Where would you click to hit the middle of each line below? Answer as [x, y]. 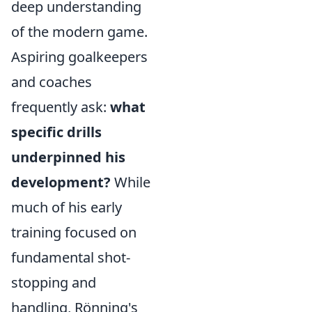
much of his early [67, 207]
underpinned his [68, 157]
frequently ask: [61, 107]
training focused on [74, 232]
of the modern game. [79, 32]
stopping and [54, 282]
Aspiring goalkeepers [79, 57]
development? [61, 182]
